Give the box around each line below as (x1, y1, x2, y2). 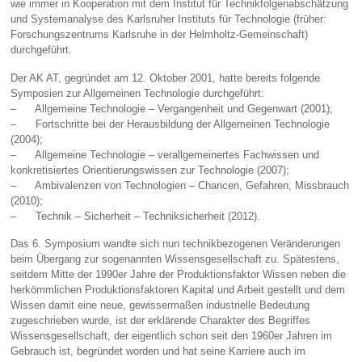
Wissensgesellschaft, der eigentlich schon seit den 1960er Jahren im (11, 330, 333, 343)
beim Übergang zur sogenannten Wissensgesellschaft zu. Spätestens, (11, 253, 340, 266)
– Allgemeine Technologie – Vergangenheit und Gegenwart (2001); (11, 102, 334, 115)
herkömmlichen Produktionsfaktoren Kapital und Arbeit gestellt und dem (11, 284, 346, 297)
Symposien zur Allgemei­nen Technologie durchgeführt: (11, 86, 265, 99)
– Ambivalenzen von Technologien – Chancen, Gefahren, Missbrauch (11, 179, 350, 192)
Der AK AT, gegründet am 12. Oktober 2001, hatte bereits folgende (11, 71, 321, 84)
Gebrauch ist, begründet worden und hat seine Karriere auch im (11, 345, 306, 358)
